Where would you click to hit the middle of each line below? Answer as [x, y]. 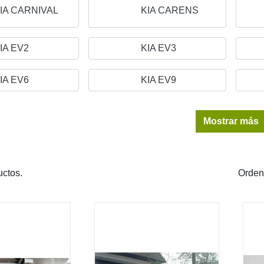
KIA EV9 [159, 80]
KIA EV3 [159, 48]
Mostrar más [231, 121]
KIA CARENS [170, 10]
